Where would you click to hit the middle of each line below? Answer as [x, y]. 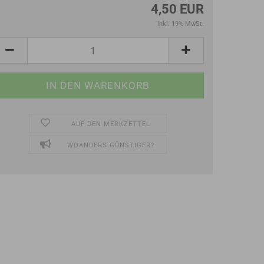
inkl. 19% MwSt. [181, 24]
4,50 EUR [177, 9]
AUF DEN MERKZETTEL [110, 124]
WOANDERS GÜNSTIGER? [110, 145]
